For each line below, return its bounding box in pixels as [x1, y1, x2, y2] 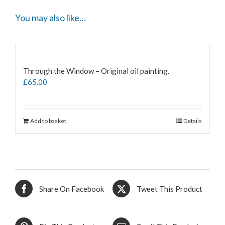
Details [183, 117, 202, 125]
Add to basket [30, 117, 66, 125]
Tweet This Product [137, 184, 202, 193]
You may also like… [15, 12, 86, 24]
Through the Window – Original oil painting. [23, 66, 169, 76]
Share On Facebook [39, 184, 104, 193]
